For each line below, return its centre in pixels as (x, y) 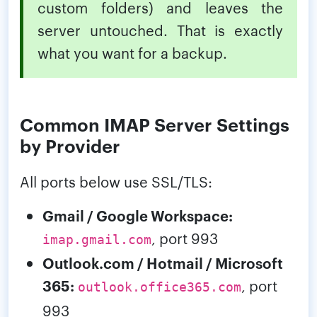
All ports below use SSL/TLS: (116, 181)
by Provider (70, 145)
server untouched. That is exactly (160, 30)
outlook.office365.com (160, 288)
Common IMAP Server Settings (155, 124)
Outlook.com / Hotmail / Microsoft (163, 263)
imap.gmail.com (97, 240)
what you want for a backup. (132, 53)
